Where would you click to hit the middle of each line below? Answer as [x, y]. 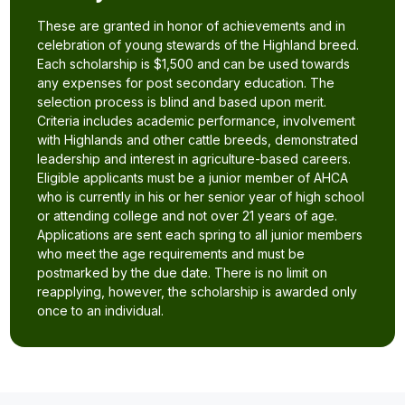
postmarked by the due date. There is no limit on [183, 273]
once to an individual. [101, 311]
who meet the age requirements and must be [171, 254]
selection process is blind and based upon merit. [182, 102]
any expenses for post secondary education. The [186, 83]
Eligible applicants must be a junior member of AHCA [193, 178]
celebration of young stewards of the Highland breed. [198, 45]
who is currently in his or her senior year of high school [201, 197]
